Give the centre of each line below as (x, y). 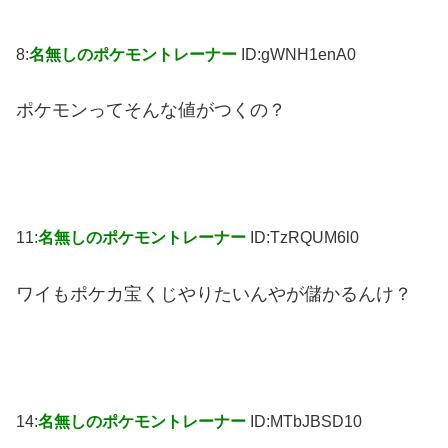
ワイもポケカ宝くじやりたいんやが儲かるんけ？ (214, 294)
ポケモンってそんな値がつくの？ (151, 110)
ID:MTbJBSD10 (306, 422)
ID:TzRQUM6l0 (304, 238)
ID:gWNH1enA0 (298, 54)
